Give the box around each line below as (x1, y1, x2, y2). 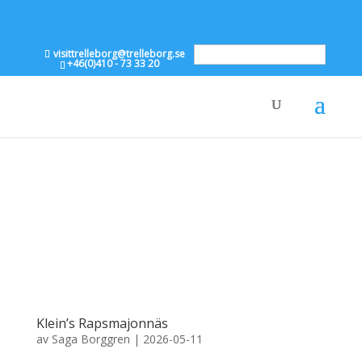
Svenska (212, 48, 258, 61)
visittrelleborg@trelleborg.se (53, 47, 186, 61)
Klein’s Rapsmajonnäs (36, 314, 168, 332)
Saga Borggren (51, 330, 130, 347)
